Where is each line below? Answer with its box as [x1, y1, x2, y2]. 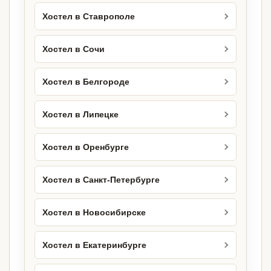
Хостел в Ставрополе [42, 11, 135, 21]
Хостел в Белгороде [42, 77, 129, 87]
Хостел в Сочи [42, 44, 105, 54]
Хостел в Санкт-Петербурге [42, 175, 160, 184]
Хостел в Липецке [42, 109, 119, 119]
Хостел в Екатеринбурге [42, 240, 146, 250]
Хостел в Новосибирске [42, 207, 146, 217]
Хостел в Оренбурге [42, 142, 129, 152]
